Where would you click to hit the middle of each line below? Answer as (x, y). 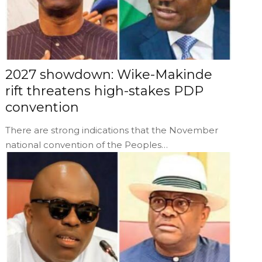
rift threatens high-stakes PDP (105, 91)
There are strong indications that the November (112, 130)
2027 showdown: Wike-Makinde (109, 74)
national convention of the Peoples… (87, 144)
